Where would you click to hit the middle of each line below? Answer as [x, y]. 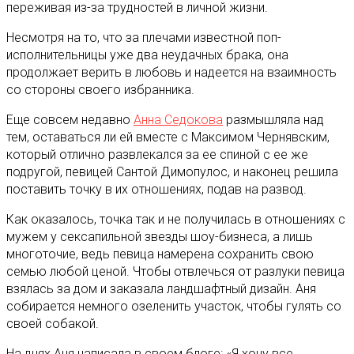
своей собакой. [53, 323]
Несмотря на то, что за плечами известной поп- [144, 37]
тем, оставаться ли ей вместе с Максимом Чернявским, [168, 137]
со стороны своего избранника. [100, 89]
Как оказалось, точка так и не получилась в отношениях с [176, 219]
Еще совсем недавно [70, 119]
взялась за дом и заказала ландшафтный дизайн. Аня [161, 288]
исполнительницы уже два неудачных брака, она [147, 55]
